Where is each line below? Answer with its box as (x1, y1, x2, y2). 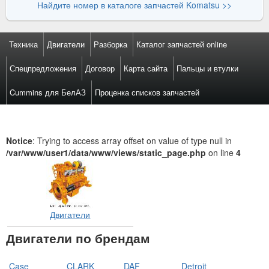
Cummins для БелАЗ (10, 86, 86, 98)
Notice (6, 134, 32, 147)
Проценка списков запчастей (95, 86, 199, 98)
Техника (9, 38, 38, 50)
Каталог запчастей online (136, 38, 227, 50)
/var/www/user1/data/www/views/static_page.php (6, 147, 206, 159)
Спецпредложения (10, 62, 76, 74)
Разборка (94, 38, 127, 50)
